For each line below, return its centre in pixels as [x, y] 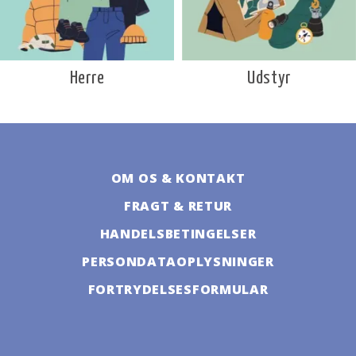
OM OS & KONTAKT [178, 178]
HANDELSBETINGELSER [178, 234]
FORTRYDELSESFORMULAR [178, 290]
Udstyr [269, 79]
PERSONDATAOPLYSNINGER [178, 262]
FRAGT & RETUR [178, 206]
